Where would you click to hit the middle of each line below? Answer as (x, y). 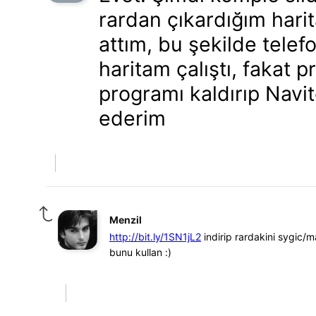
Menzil (126, 220)
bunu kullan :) (140, 252)
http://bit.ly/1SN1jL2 (155, 237)
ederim (132, 118)
